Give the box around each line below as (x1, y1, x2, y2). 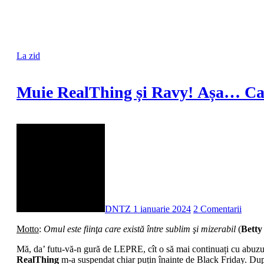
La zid (16, 50, 40, 61)
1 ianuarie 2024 (133, 204, 191, 214)
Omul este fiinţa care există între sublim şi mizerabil (44, 224, 236, 235)
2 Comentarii (193, 204, 242, 214)
